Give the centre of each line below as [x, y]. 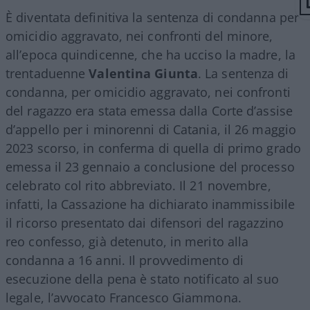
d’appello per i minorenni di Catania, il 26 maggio [151, 129]
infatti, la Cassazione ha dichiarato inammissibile [151, 204]
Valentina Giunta [143, 73]
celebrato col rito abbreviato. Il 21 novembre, [138, 185]
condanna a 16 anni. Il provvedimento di [125, 260]
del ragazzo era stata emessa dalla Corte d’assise [149, 110]
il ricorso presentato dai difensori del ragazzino [145, 222]
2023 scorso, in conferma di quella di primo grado [153, 148]
